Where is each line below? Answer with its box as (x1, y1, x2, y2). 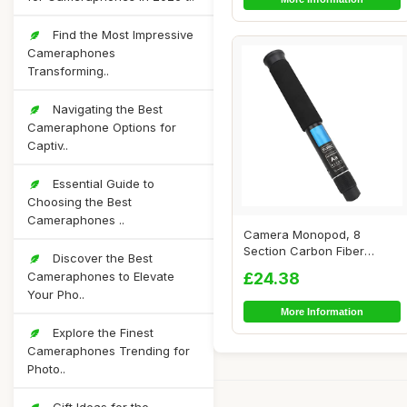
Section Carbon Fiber (243, 243, 364, 259)
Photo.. (27, 362, 65, 376)
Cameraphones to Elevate (27, 269, 174, 283)
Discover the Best (49, 251, 153, 265)
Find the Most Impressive (49, 27, 194, 42)
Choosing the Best (27, 194, 132, 209)
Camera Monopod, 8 (243, 227, 361, 243)
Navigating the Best (49, 102, 163, 116)
